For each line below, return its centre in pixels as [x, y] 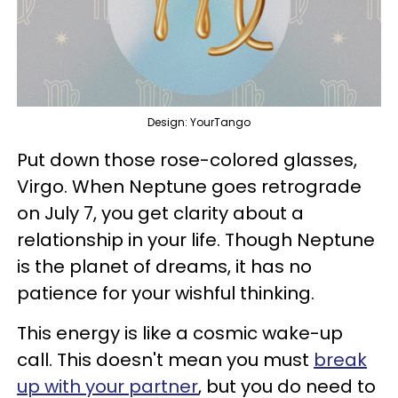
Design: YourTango [199, 122]
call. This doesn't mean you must [165, 359]
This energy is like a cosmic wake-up [180, 333]
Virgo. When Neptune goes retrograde [189, 186]
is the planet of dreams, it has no [164, 266]
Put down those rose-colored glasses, [187, 159]
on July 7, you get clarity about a [160, 213]
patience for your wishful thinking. [168, 293]
